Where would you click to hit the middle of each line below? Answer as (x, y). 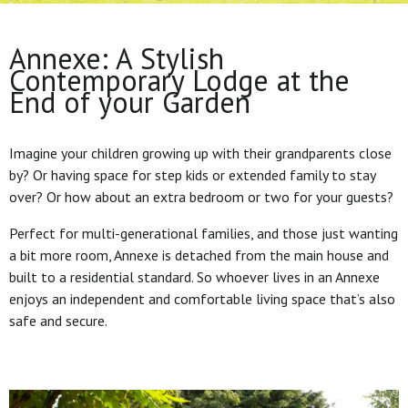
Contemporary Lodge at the (179, 80)
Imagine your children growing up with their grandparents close (200, 153)
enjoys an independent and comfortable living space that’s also (202, 299)
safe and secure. (60, 321)
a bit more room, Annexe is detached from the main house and (199, 255)
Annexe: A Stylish (117, 58)
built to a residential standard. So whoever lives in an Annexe (194, 277)
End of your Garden (130, 102)
